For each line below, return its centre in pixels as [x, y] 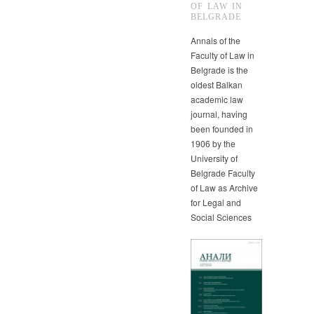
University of [214, 158]
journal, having [219, 114]
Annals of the [216, 40]
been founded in [222, 128]
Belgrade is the [219, 69]
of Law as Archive [224, 187]
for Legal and [216, 202]
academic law [217, 99]
